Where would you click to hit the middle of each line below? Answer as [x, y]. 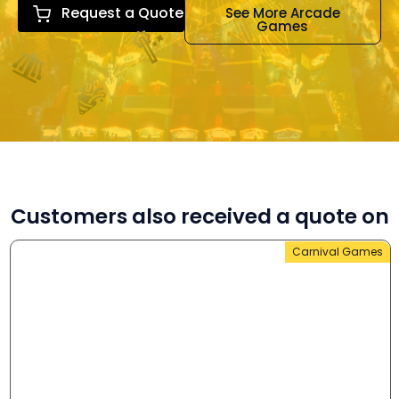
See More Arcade [282, 13]
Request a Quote [122, 13]
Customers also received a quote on [199, 217]
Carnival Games [338, 252]
